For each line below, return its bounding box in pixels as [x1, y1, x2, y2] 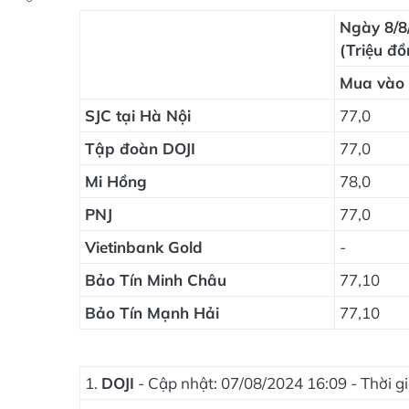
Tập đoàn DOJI [85, 139, 195, 158]
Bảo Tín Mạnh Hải [85, 303, 219, 322]
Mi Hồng [85, 172, 147, 191]
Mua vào [340, 73, 404, 92]
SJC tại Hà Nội [85, 106, 191, 125]
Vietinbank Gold [85, 237, 203, 257]
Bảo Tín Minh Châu [85, 270, 226, 289]
